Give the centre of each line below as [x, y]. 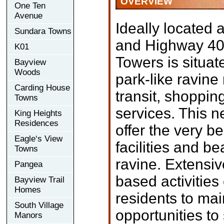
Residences [36, 123]
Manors [28, 215]
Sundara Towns [43, 31]
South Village [39, 205]
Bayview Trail [39, 179]
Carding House [42, 87]
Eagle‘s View [38, 138]
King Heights [38, 113]
